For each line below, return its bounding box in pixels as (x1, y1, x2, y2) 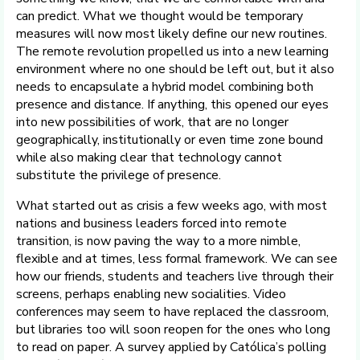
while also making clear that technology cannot (16, 149, 282, 166)
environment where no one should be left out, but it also (16, 60, 334, 78)
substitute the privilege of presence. (16, 166, 224, 184)
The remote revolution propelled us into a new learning (16, 43, 329, 60)
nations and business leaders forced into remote (16, 215, 287, 232)
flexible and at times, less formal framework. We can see (16, 250, 337, 268)
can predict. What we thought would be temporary (16, 7, 303, 25)
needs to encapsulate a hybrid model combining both (16, 78, 313, 96)
